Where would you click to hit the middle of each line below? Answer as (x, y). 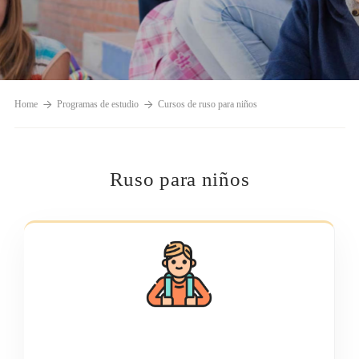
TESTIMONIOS (264, 109)
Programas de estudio (97, 104)
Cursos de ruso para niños (207, 104)
